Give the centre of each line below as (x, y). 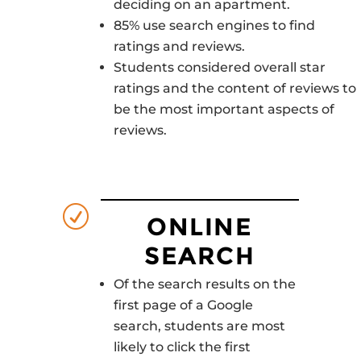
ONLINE (200, 226)
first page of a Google (183, 305)
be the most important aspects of (224, 109)
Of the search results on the (204, 284)
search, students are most (199, 326)
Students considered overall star (219, 67)
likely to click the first (182, 346)
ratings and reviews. (179, 46)
